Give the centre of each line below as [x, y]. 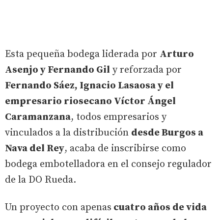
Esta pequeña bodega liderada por [82, 54]
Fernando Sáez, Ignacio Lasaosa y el [89, 85]
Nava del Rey [35, 148]
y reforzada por [146, 70]
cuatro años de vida [159, 207]
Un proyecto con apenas [58, 207]
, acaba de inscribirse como [125, 148]
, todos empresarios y [119, 117]
